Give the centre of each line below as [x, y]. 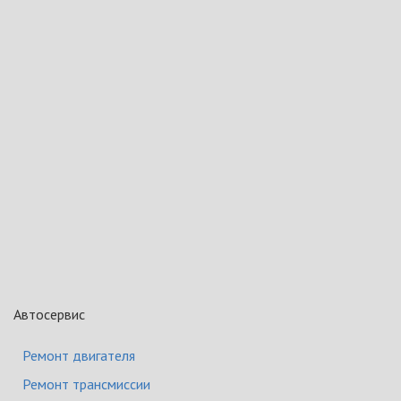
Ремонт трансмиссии [86, 384]
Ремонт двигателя [79, 355]
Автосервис [49, 314]
